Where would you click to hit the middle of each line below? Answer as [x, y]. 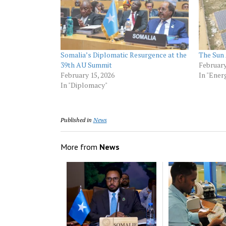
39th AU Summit [86, 65]
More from [80, 147]
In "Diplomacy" [84, 85]
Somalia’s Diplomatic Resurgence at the [123, 54]
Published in [76, 120]
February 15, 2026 [87, 75]
